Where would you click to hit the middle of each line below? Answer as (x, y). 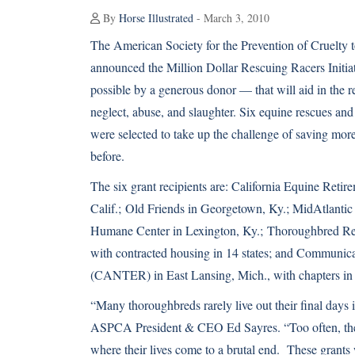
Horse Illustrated (156, 18)
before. (107, 156)
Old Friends (155, 208)
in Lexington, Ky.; (218, 230)
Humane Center (130, 230)
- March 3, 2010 (231, 18)
